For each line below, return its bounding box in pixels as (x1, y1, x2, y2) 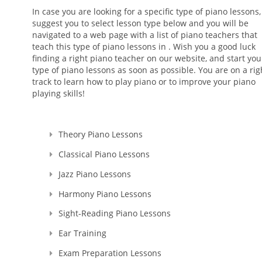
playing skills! (32, 87, 85, 99)
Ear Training (58, 227, 106, 239)
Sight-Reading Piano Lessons (58, 208, 171, 219)
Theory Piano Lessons (58, 129, 143, 140)
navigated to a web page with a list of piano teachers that (32, 29, 257, 40)
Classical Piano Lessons (58, 149, 150, 160)
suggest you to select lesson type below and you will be (32, 17, 249, 29)
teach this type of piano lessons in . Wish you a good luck (32, 40, 256, 52)
